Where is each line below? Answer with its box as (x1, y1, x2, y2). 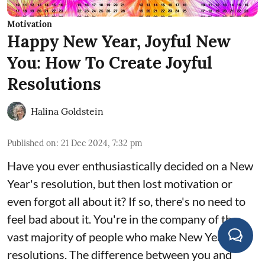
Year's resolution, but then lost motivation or (7, 176, 232, 191)
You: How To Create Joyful (7, 52, 212, 74)
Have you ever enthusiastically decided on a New (7, 159, 253, 173)
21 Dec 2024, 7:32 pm (61, 138, 143, 149)
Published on (7, 138, 56, 149)
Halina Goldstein (31, 105, 104, 118)
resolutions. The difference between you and (7, 247, 232, 262)
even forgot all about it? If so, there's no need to (7, 194, 245, 209)
